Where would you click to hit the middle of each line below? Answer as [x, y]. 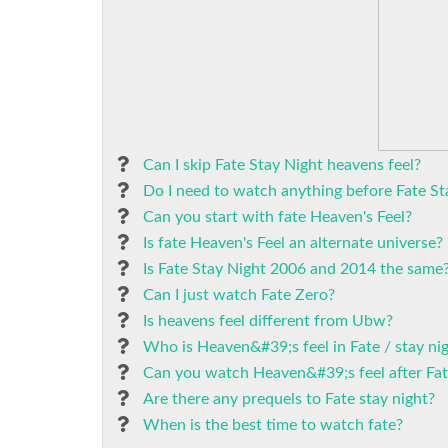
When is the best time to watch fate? [273, 425]
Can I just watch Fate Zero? [239, 295]
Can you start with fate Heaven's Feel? [277, 217]
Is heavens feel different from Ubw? [268, 321]
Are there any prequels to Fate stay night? [289, 399]
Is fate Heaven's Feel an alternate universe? [293, 243]
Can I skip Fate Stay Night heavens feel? [282, 165]
